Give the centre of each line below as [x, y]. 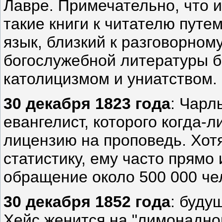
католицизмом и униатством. [110, 79]
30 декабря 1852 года [87, 202]
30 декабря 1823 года [87, 103]
